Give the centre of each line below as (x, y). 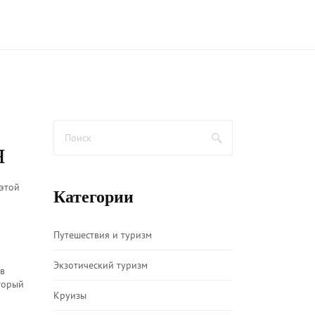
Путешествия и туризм (103, 235)
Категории (94, 197)
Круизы (70, 295)
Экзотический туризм (101, 265)
